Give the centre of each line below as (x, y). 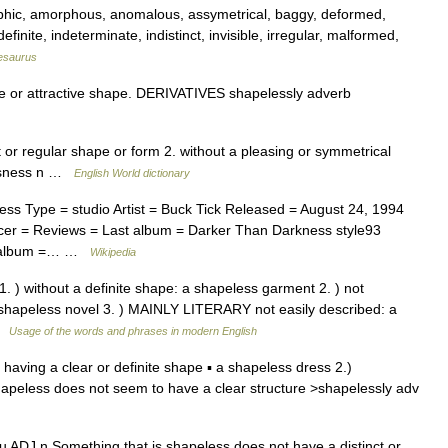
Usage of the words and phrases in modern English (133, 331)
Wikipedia (113, 252)
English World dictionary (132, 173)
